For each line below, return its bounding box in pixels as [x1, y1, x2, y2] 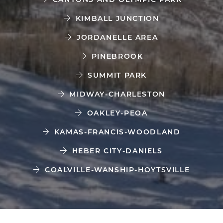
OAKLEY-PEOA [87, 109, 148, 117]
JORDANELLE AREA [76, 33, 158, 42]
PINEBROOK [91, 52, 143, 61]
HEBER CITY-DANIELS [72, 146, 163, 155]
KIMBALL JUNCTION [75, 14, 159, 23]
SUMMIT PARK [88, 71, 147, 80]
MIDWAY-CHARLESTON [69, 90, 165, 99]
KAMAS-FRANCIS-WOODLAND [54, 127, 181, 136]
